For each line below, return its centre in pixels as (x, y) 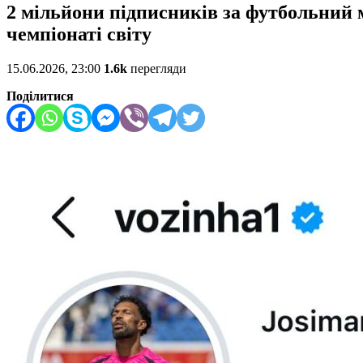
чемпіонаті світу (79, 34)
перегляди (157, 69)
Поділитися (40, 96)
